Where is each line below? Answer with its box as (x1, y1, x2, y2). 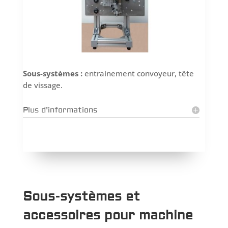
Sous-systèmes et (22, 188, 140, 205)
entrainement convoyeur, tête (82, 68, 194, 78)
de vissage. (22, 79, 63, 90)
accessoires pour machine (22, 207, 193, 223)
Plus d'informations (22, 105, 97, 115)
